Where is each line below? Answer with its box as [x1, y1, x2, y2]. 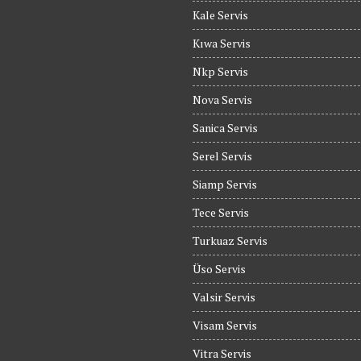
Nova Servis [193, 92, 252, 107]
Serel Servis [193, 148, 252, 164]
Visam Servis [193, 317, 257, 333]
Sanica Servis [193, 120, 258, 135]
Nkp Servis [193, 64, 248, 79]
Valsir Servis [193, 289, 255, 305]
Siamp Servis [193, 176, 257, 192]
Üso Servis [193, 261, 246, 276]
